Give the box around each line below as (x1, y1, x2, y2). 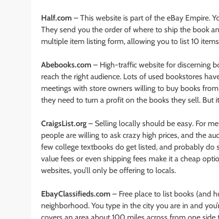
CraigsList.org (41, 118, 87, 128)
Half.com (41, 13, 72, 22)
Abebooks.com (41, 60, 91, 69)
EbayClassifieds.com (41, 189, 110, 198)
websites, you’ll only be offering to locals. (41, 165, 176, 175)
